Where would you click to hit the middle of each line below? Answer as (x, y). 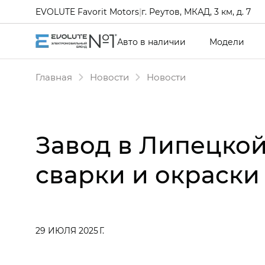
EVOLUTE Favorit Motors (87, 11)
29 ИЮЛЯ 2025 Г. (70, 230)
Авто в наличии (151, 41)
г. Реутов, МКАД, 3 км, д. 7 (196, 11)
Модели (227, 41)
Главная (54, 77)
